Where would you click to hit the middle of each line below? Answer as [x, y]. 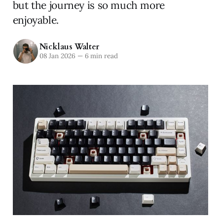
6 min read [100, 56]
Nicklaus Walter [69, 47]
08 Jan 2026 [57, 56]
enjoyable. [36, 20]
